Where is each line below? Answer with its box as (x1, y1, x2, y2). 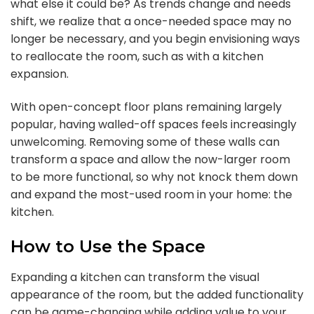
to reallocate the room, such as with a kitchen (11, 48, 264, 64)
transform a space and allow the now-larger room (11, 151, 290, 168)
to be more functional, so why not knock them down (11, 169, 298, 185)
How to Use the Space (11, 236, 205, 257)
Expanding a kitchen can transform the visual (11, 269, 259, 285)
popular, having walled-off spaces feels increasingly (11, 116, 296, 132)
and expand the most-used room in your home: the (11, 186, 292, 203)
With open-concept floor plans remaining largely (11, 99, 282, 115)
